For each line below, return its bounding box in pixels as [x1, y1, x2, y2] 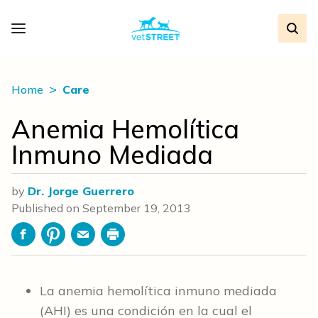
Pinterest [52, 234, 101, 249]
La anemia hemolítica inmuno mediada [40, 283, 277, 299]
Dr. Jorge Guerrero [28, 184, 134, 198]
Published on [11, 201, 82, 215]
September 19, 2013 [82, 201, 191, 215]
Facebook [22, 234, 74, 249]
